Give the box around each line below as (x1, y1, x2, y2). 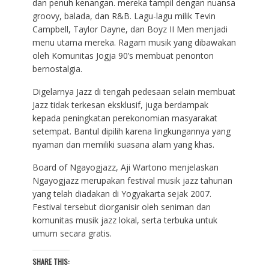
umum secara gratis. (32, 227, 112, 239)
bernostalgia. (32, 62, 82, 74)
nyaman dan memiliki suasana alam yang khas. (32, 138, 214, 150)
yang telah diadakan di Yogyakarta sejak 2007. (32, 187, 211, 199)
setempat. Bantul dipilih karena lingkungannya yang (32, 125, 231, 137)
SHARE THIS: (32, 256, 70, 267)
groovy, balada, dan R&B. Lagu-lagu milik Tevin (32, 10, 216, 22)
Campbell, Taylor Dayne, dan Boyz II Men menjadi (32, 23, 228, 35)
